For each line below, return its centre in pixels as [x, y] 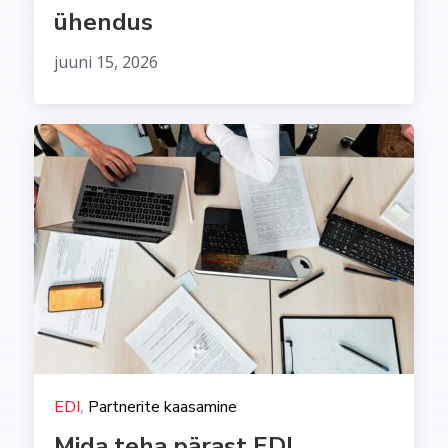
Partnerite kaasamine [162, 407]
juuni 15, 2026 [106, 62]
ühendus [103, 22]
